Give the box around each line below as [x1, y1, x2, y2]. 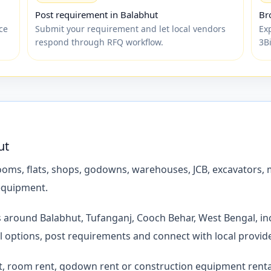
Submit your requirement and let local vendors [35, 22, 226, 34]
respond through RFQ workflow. [35, 36, 163, 48]
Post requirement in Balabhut [35, 8, 158, 21]
